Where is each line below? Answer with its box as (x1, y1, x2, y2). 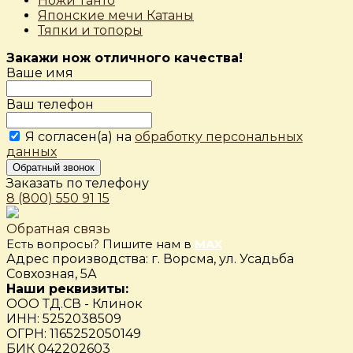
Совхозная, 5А (6, 266, 97, 282)
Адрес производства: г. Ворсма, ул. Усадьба (6, 251, 294, 267)
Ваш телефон (6, 97, 94, 113)
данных (6, 144, 57, 160)
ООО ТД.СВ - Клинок (6, 296, 143, 312)
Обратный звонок (13, 162, 95, 174)
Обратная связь (6, 221, 110, 237)
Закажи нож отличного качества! (6, 50, 243, 66)
